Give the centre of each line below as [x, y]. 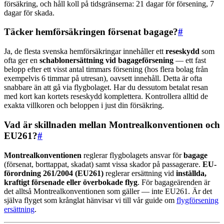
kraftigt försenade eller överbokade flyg [71, 182]
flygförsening [197, 200]
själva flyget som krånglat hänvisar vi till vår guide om [90, 200]
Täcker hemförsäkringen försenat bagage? [91, 32]
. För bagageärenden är [174, 182]
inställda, [191, 173]
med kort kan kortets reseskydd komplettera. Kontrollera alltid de [106, 96]
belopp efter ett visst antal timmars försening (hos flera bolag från [106, 69]
